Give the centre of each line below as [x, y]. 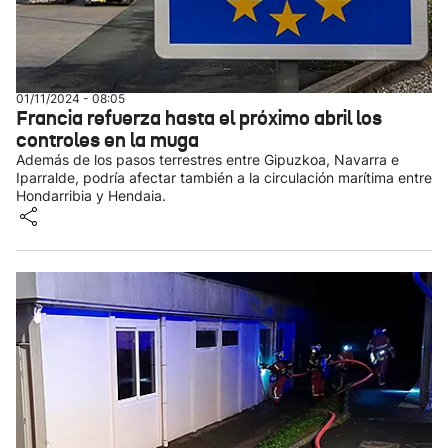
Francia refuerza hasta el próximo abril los [199, 118]
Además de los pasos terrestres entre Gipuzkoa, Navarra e [207, 159]
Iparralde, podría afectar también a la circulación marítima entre [224, 177]
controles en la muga [107, 140]
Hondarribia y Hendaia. [91, 195]
